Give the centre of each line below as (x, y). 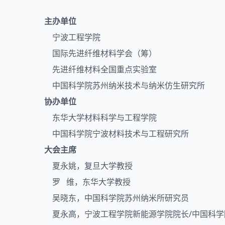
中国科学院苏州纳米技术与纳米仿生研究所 (125, 85)
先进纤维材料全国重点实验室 (100, 69)
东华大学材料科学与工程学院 (100, 117)
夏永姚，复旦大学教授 (88, 165)
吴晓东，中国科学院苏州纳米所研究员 (117, 198)
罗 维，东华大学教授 (87, 182)
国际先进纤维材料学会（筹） (100, 53)
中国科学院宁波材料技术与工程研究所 (117, 133)
